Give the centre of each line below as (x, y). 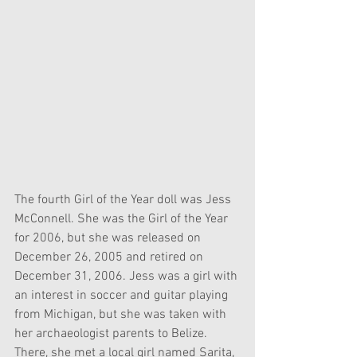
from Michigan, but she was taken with (122, 314)
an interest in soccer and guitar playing (123, 295)
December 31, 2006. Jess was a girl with (127, 276)
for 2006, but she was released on (109, 238)
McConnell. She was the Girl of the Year (123, 219)
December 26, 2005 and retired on (110, 257)
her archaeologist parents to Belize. (112, 333)
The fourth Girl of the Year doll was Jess (124, 200)
